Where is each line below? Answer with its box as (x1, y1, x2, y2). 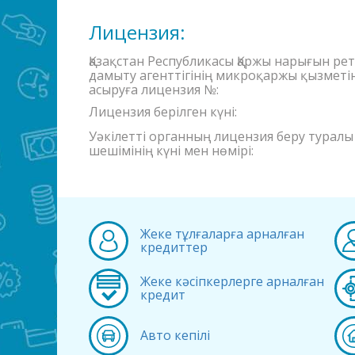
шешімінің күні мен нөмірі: (89, 141, 254, 159)
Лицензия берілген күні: (89, 102, 237, 120)
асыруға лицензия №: (89, 80, 219, 98)
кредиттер (139, 238, 208, 256)
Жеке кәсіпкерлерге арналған (139, 272, 324, 290)
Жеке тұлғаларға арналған (139, 224, 304, 242)
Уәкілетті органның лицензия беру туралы (89, 127, 353, 145)
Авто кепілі (139, 326, 210, 345)
